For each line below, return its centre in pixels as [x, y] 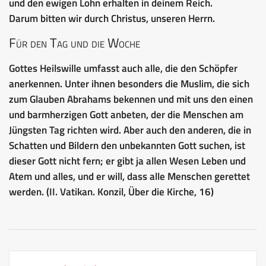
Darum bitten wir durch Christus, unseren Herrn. [112, 18]
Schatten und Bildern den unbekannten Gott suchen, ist [127, 145]
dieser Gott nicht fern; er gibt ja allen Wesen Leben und [127, 161]
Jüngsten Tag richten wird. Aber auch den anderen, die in [130, 130]
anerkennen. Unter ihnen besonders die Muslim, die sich [129, 83]
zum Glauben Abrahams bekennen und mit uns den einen [131, 99]
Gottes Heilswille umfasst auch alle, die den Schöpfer [123, 68]
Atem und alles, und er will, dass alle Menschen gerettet [129, 176]
